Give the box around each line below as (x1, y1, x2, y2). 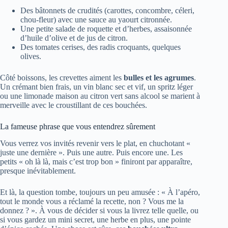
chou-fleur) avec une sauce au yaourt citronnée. (20, 15, 172, 24)
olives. (20, 52, 41, 61)
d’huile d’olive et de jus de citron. (20, 34, 128, 43)
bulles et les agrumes (124, 73, 194, 82)
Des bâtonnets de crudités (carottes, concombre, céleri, (20, 6, 194, 15)
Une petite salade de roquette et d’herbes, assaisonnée (20, 24, 192, 34)
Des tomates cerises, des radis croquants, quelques (20, 43, 181, 52)
